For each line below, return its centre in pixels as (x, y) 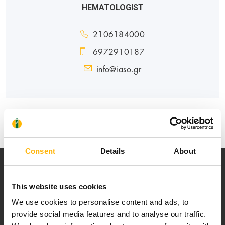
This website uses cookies (59, 186)
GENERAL (33, 112)
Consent (40, 151)
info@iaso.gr (119, 68)
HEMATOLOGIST (113, 7)
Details (113, 151)
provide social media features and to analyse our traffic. (109, 214)
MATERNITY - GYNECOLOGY (111, 112)
